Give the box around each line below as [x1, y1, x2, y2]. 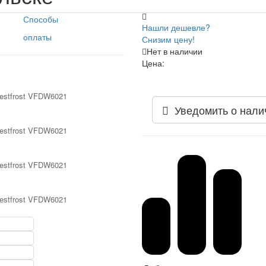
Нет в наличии [146, 45, 202, 57]
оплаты [23, 30, 52, 43]
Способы [23, 12, 59, 25]
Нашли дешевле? [141, 21, 210, 33]
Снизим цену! [141, 33, 195, 45]
